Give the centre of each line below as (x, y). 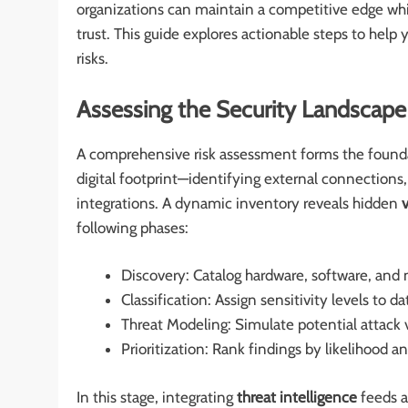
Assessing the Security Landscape (241, 108)
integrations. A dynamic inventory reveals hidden (239, 203)
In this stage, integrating (157, 397)
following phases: (133, 227)
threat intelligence (297, 397)
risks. (92, 59)
